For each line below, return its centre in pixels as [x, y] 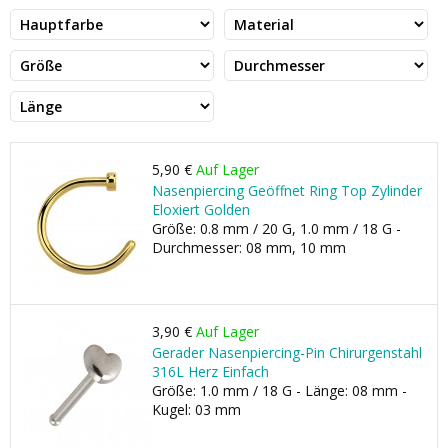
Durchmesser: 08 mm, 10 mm [249, 247]
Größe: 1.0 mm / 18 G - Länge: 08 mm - [279, 390]
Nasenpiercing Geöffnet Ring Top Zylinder [287, 190]
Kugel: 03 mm [196, 409]
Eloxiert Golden [201, 209]
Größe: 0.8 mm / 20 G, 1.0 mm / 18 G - [276, 228]
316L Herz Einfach [210, 371]
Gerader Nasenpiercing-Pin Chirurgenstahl [287, 352]
